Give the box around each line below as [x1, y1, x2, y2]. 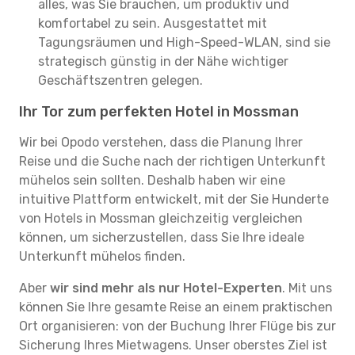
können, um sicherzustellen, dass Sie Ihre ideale [19, 230, 304, 245]
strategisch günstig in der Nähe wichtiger [38, 54, 288, 69]
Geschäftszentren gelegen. [38, 73, 203, 88]
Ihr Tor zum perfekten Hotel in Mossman [19, 103, 299, 120]
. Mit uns [282, 281, 332, 296]
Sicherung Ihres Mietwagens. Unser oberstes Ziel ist [19, 338, 327, 353]
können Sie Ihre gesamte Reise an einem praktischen [19, 300, 333, 315]
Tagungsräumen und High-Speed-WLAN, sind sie [38, 35, 330, 50]
